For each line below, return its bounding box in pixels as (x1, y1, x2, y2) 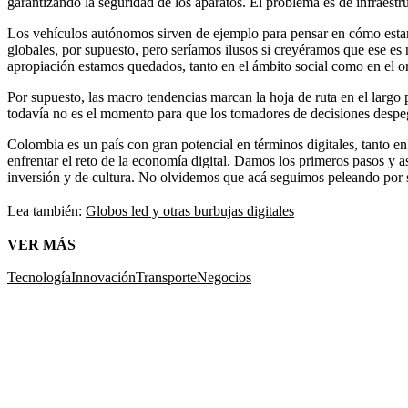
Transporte (136, 270, 197, 285)
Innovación (71, 270, 136, 285)
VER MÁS (7, 237, 76, 252)
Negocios (197, 270, 251, 285)
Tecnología (7, 270, 71, 285)
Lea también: (7, 203, 86, 219)
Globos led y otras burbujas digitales (86, 203, 294, 219)
